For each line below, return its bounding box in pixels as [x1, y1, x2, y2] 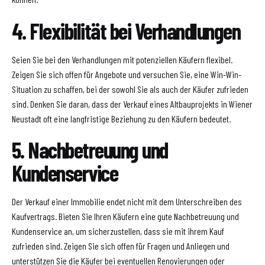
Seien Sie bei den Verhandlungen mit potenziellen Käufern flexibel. [12, 53, 232, 65]
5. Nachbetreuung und [12, 136, 168, 164]
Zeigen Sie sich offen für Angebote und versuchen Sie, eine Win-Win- [12, 68, 241, 80]
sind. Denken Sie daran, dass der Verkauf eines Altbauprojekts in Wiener [12, 98, 253, 109]
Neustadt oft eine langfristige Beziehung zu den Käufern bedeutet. [12, 112, 231, 124]
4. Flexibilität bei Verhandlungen [12, 17, 241, 44]
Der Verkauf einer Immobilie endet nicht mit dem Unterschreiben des [12, 196, 242, 208]
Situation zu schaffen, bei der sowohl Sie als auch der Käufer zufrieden [12, 83, 248, 95]
